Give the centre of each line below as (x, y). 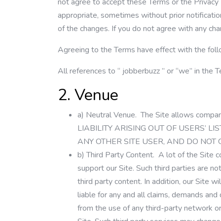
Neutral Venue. (111, 115)
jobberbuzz (141, 71)
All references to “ (90, 71)
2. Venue (88, 95)
